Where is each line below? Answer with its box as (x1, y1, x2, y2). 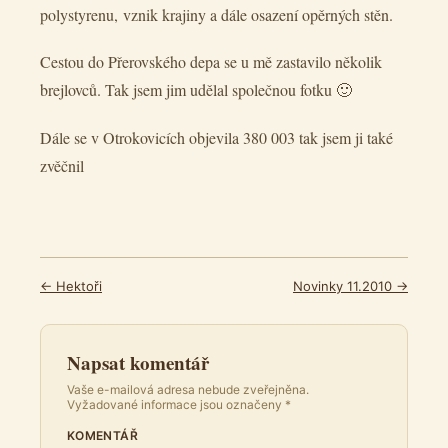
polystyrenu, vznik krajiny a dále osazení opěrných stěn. (40, 4, 393, 26)
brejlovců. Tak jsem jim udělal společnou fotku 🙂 (40, 79, 352, 101)
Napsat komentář (67, 348, 209, 376)
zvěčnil (40, 154, 84, 176)
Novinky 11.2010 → (293, 277, 408, 294)
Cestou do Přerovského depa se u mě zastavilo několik (40, 51, 382, 73)
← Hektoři (40, 277, 102, 294)
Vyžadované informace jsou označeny (67, 396, 285, 412)
